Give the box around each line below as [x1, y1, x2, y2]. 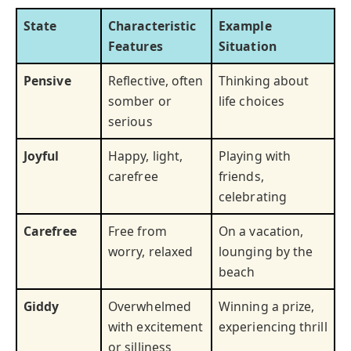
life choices [219, 92, 285, 110]
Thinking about [219, 71, 309, 89]
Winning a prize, [219, 297, 315, 315]
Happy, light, [108, 147, 183, 165]
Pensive [24, 71, 71, 89]
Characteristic [108, 16, 197, 34]
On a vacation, [219, 222, 304, 240]
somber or [108, 92, 172, 110]
